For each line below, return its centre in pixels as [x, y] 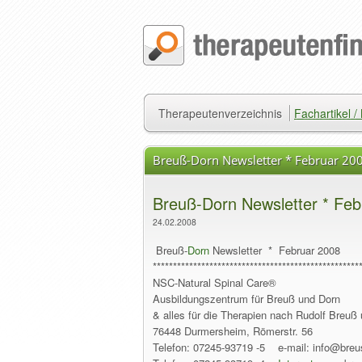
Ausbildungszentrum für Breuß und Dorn [246, 299]
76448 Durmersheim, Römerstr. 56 [233, 331]
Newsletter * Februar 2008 [275, 250]
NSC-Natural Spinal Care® [215, 282]
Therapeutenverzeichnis [220, 113]
